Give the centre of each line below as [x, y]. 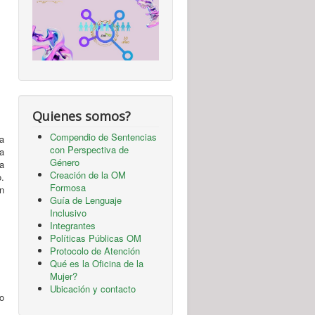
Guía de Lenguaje [86, 200]
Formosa [68, 188]
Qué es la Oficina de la [97, 264]
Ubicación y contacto [93, 289]
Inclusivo [68, 213]
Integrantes [73, 226]
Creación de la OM [88, 175]
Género [65, 162]
